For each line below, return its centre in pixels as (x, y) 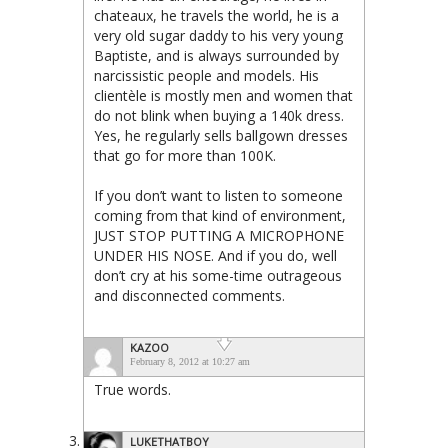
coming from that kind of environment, (220, 215)
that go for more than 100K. (185, 155)
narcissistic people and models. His (206, 75)
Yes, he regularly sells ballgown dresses (221, 135)
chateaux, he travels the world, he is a (216, 15)
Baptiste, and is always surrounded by (216, 55)
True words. (132, 389)
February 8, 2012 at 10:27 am (190, 361)
